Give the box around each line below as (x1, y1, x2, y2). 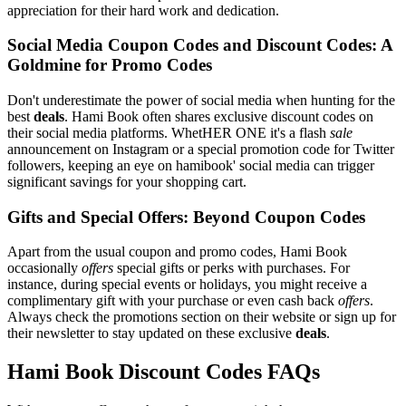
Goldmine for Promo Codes (7, 55, 212, 75)
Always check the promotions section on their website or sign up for (7, 309, 396, 325)
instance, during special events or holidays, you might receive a (7, 276, 367, 293)
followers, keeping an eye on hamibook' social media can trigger (7, 158, 374, 174)
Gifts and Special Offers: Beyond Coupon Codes (7, 207, 365, 227)
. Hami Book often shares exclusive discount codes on (64, 109, 373, 125)
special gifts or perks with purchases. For (113, 260, 350, 276)
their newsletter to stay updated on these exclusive (7, 325, 295, 342)
